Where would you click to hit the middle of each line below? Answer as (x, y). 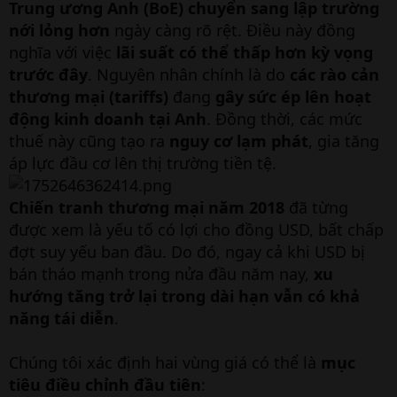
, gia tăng (344, 141)
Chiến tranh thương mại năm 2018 (147, 207)
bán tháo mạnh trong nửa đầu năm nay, (161, 274)
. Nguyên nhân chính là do (189, 74)
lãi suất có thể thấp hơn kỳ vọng (245, 52)
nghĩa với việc (62, 52)
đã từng (316, 207)
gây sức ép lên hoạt (293, 97)
